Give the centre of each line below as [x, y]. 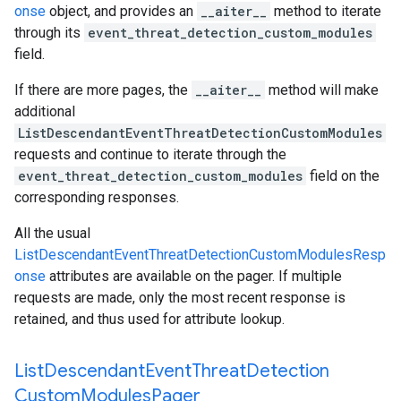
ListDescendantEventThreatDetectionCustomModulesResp [200, 255]
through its [49, 33]
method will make [322, 90]
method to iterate [326, 11]
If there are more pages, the [103, 90]
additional [45, 111]
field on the [343, 176]
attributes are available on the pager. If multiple [194, 276]
